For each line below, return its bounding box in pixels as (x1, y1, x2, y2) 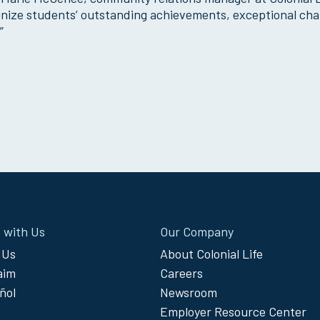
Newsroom (160, 284, 217, 301)
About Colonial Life (160, 246, 263, 262)
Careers (160, 265, 203, 281)
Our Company (160, 224, 234, 240)
